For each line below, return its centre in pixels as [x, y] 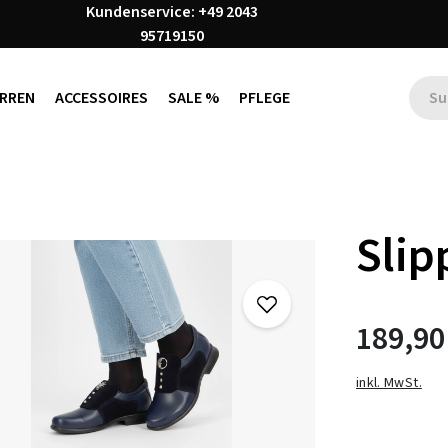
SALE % [193, 98]
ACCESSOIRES [101, 98]
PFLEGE [264, 98]
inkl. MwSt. [389, 382]
